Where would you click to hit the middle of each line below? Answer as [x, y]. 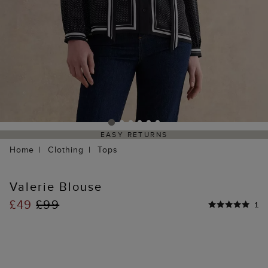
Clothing [66, 150]
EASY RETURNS [134, 135]
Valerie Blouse [56, 187]
